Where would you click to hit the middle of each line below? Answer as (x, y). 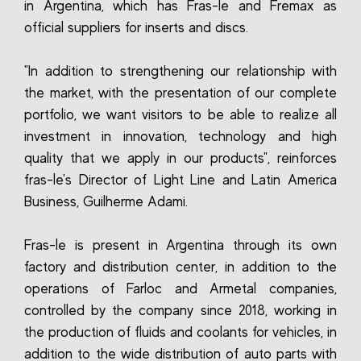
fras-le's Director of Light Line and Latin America (180, 180)
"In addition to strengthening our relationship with (180, 71)
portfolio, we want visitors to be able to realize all (180, 114)
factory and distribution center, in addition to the (180, 267)
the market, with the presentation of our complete (180, 93)
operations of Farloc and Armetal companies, (180, 288)
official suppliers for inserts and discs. (136, 27)
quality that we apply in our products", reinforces (180, 158)
